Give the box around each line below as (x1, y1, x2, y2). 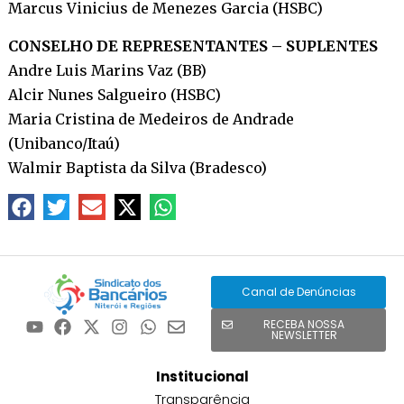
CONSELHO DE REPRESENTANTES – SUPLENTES (7, 36, 378, 55)
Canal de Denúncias (241, 284, 356, 300)
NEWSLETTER (271, 327, 337, 344)
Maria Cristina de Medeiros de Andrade (7, 109, 294, 128)
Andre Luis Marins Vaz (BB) (7, 60, 207, 79)
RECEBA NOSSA (263, 317, 344, 333)
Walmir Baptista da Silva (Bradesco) (7, 158, 267, 177)
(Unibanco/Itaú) (7, 133, 120, 152)
